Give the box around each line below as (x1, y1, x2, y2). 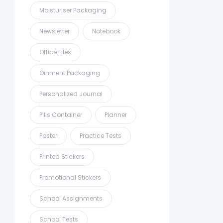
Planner (105, 110, 127, 119)
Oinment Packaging (39, 68, 100, 77)
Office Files (39, 47, 71, 56)
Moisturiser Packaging (39, 5, 107, 14)
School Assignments (39, 194, 103, 203)
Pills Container (39, 110, 82, 119)
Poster (39, 131, 57, 140)
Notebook (92, 26, 120, 35)
